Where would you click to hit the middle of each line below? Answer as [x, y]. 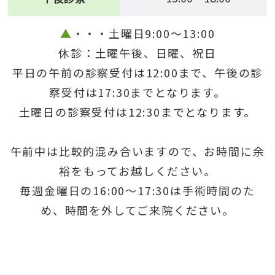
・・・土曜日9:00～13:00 [144, 33]
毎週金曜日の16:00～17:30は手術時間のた [137, 191]
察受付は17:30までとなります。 [137, 92]
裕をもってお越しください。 [137, 171]
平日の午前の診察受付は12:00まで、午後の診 [137, 73]
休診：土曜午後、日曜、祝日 [137, 53]
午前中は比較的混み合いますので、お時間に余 [137, 151]
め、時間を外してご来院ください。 [137, 210]
